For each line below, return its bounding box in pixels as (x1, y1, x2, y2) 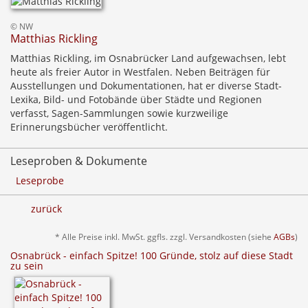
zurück (31, 202, 62, 216)
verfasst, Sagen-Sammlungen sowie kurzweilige (10, 107, 228, 120)
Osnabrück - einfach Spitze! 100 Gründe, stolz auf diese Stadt (10, 249, 293, 263)
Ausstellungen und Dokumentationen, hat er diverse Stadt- (10, 79, 282, 93)
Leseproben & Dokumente (10, 153, 147, 169)
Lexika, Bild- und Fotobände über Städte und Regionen (10, 93, 262, 107)
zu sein (10, 259, 43, 273)
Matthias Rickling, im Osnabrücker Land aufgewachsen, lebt (10, 52, 286, 65)
